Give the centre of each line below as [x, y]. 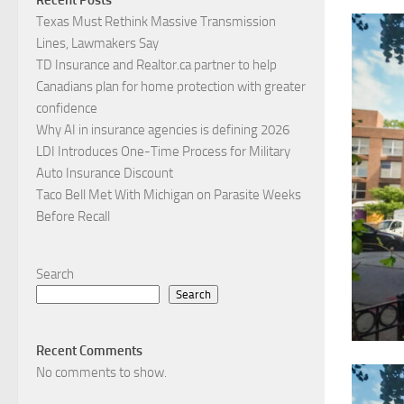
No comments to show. [101, 372]
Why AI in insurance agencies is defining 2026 [163, 129]
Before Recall [73, 216]
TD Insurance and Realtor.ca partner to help [156, 64]
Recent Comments [89, 350]
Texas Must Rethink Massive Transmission [156, 21]
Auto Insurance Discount [105, 173]
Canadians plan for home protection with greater [171, 86]
